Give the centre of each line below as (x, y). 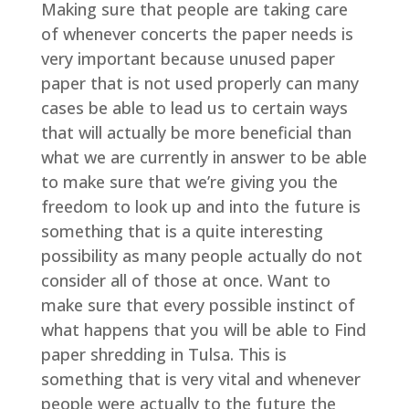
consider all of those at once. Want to (185, 280)
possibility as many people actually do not (201, 256)
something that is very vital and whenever (200, 379)
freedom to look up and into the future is (200, 206)
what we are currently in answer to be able (204, 157)
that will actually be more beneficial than (196, 132)
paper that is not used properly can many (199, 83)
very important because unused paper (188, 58)
